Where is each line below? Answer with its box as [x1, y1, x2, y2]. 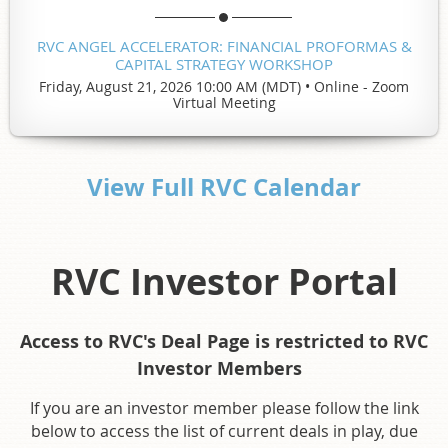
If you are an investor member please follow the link [29, 396, 419, 419]
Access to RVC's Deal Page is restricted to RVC [20, 328, 428, 354]
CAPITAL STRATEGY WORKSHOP [115, 53, 333, 74]
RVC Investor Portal [50, 256, 398, 306]
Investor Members [136, 355, 307, 381]
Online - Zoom [314, 76, 409, 96]
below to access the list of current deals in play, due [30, 419, 418, 442]
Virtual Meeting [172, 92, 276, 112]
